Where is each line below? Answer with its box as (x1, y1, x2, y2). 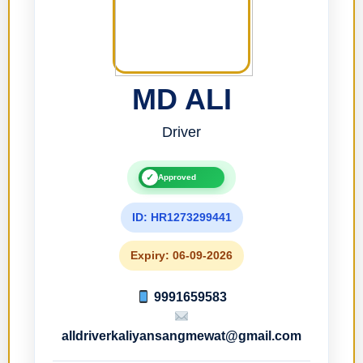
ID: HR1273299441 (131, 211, 232, 224)
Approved (158, 173, 196, 182)
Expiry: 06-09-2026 (130, 249, 233, 263)
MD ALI (131, 83, 232, 117)
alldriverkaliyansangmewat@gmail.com (62, 329, 301, 344)
